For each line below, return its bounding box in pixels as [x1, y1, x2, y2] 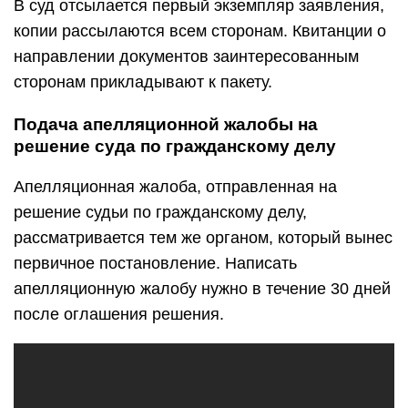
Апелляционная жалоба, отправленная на [14, 178, 337, 196]
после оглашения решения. [14, 305, 224, 323]
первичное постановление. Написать [14, 254, 297, 272]
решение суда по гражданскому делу [14, 137, 336, 156]
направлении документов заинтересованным [14, 47, 359, 66]
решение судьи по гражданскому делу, [14, 203, 307, 221]
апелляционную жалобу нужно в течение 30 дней [14, 280, 391, 298]
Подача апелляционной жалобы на [14, 115, 318, 134]
